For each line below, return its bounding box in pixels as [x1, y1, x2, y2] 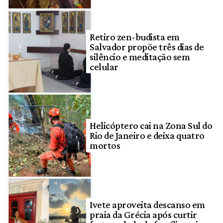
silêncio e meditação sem [90, 51, 190, 62]
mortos [90, 140, 120, 151]
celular [90, 61, 118, 72]
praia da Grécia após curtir [90, 209, 197, 221]
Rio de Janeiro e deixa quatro [90, 130, 205, 141]
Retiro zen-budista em [90, 31, 180, 42]
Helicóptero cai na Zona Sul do [90, 120, 213, 131]
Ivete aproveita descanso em [90, 199, 205, 211]
